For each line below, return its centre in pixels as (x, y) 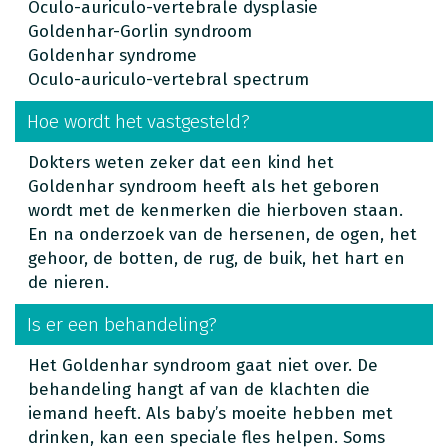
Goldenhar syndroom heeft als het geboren (204, 186)
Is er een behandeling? (122, 324)
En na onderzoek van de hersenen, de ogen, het (222, 234)
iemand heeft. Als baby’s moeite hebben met (210, 413)
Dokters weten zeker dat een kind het (181, 162)
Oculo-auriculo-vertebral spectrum (168, 79)
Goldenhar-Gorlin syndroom (140, 31)
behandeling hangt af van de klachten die (199, 389)
